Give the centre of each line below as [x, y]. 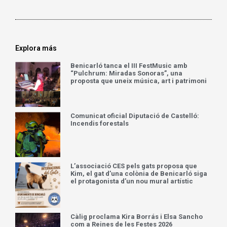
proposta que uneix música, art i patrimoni [139, 201]
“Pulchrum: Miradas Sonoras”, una [127, 193]
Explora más [36, 168]
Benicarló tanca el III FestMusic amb [129, 185]
